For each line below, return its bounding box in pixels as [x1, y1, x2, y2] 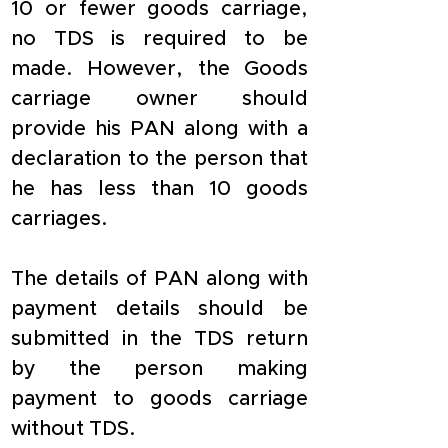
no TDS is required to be [11, 29, 308, 49]
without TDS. [11, 419, 136, 439]
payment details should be [11, 299, 308, 319]
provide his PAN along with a [11, 119, 308, 139]
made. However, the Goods [11, 59, 308, 79]
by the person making [11, 359, 308, 379]
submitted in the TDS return [11, 329, 308, 349]
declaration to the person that [11, 149, 308, 169]
